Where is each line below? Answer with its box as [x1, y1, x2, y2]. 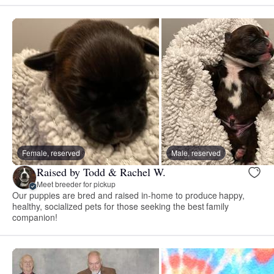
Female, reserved [22, 147, 80, 158]
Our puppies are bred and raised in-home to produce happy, [12, 188, 245, 201]
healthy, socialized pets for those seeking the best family [12, 199, 229, 212]
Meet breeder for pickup [37, 179, 116, 190]
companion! [12, 210, 57, 223]
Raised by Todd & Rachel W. [37, 165, 166, 180]
